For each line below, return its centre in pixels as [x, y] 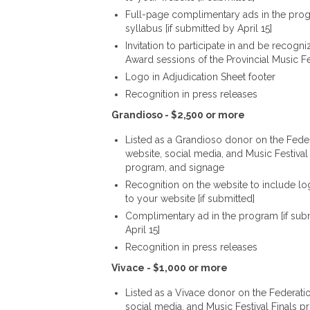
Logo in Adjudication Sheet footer [200, 76]
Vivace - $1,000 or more [169, 267]
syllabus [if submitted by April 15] [198, 28]
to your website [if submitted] [190, 198]
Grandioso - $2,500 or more [178, 115]
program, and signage [174, 167]
